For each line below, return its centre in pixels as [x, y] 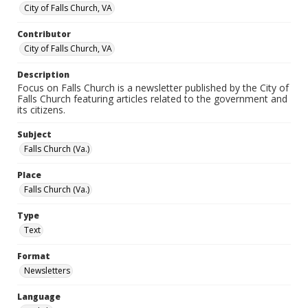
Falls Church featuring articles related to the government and [152, 99]
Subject [34, 134]
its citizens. [41, 110]
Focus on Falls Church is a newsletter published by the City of [153, 88]
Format [34, 256]
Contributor [44, 34]
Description [43, 75]
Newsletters [47, 271]
